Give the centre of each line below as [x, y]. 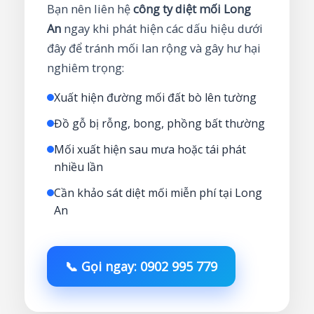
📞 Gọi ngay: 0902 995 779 [141, 267]
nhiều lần [78, 167]
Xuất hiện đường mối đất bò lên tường [155, 98]
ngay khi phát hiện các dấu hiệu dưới [162, 29]
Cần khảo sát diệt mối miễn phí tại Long [158, 193]
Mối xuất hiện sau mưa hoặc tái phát [150, 150]
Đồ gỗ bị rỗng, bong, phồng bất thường [159, 124]
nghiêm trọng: [86, 68]
